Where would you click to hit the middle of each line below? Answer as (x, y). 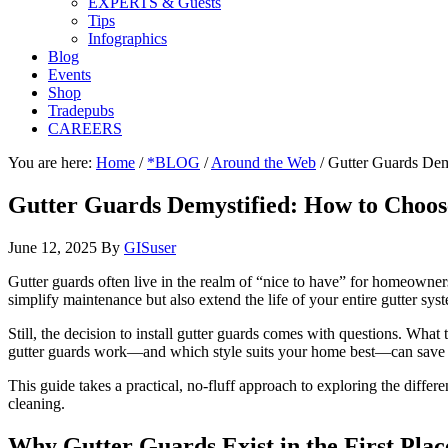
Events (69, 74)
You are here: (52, 162)
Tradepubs (81, 110)
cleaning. (36, 403)
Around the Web (263, 162)
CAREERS (85, 128)
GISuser (150, 247)
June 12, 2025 (52, 247)
